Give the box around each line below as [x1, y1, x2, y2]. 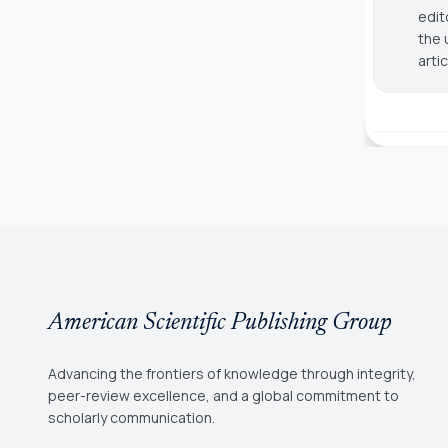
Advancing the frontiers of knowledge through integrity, [48, 363, 416, 383]
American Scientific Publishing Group [48, 310, 392, 335]
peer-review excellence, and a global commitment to [48, 385, 399, 405]
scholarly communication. [48, 407, 215, 427]
